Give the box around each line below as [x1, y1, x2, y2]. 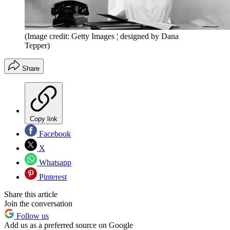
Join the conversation [4, 199, 72, 208]
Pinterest [37, 172, 67, 182]
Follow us [14, 212, 49, 221]
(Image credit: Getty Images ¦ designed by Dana [25, 32, 179, 41]
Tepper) [25, 41, 50, 50]
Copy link [30, 115, 57, 123]
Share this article [4, 190, 57, 199]
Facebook [37, 129, 71, 139]
